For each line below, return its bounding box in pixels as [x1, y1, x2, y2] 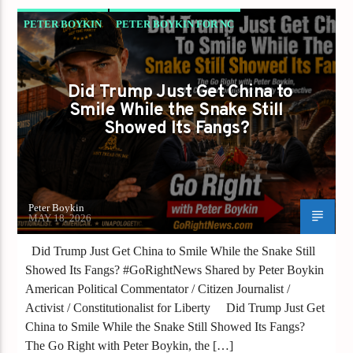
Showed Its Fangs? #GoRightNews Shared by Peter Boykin [25, 262, 325, 277]
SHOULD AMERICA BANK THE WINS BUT [24, 46, 226, 58]
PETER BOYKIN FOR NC [116, 17, 235, 30]
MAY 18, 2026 [28, 211, 92, 224]
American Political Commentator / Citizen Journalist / [25, 281, 291, 295]
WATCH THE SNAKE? [24, 71, 130, 84]
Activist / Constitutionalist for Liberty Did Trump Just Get [25, 300, 325, 314]
